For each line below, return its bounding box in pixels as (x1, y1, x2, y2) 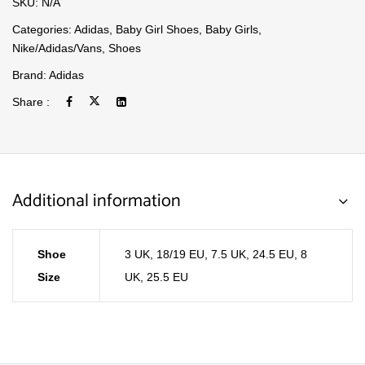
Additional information (12, 187, 181, 216)
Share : (12, 95, 50, 108)
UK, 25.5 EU (125, 270, 188, 284)
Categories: (12, 23, 74, 36)
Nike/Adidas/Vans (12, 42, 102, 55)
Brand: (12, 68, 49, 81)
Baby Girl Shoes (116, 23, 199, 36)
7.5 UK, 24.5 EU (211, 248, 294, 261)
